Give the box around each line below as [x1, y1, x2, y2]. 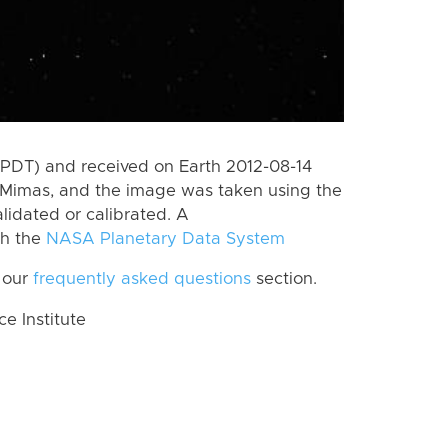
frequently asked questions [33, 271, 251, 288]
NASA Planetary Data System [46, 230, 285, 247]
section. [251, 271, 317, 288]
